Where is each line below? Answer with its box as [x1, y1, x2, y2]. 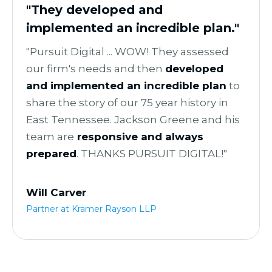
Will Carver [26, 186, 86, 199]
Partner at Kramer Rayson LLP [26, 203, 157, 215]
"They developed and [26, 2, 163, 18]
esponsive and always [81, 131, 203, 143]
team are [26, 131, 74, 143]
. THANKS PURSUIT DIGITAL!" [76, 148, 227, 160]
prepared [26, 148, 76, 160]
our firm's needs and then [26, 63, 165, 75]
